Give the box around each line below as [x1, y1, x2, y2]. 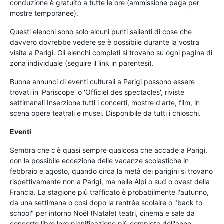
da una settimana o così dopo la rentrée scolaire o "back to [10, 198, 202, 207]
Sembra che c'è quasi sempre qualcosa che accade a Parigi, [10, 145, 207, 154]
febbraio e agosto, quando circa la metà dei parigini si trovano [10, 166, 213, 175]
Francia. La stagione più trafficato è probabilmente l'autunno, [10, 187, 209, 196]
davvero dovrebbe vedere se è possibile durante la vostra [10, 37, 199, 46]
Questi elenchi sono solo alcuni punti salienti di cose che [10, 27, 192, 36]
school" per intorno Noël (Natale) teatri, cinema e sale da [10, 208, 195, 217]
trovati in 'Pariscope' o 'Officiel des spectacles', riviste [10, 87, 184, 96]
